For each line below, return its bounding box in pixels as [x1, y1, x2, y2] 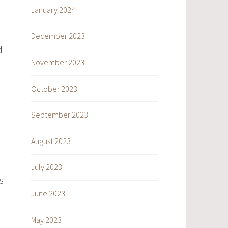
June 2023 [31, 188, 65, 198]
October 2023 [31, 83, 77, 94]
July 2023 [31, 162, 62, 173]
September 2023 [31, 109, 88, 120]
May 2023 [31, 214, 62, 225]
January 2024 [31, 4, 75, 15]
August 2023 [31, 135, 71, 146]
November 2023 [31, 56, 84, 67]
